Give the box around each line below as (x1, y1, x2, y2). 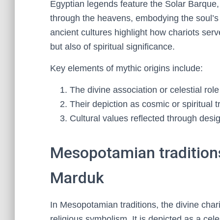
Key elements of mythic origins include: (50, 63, 203, 73)
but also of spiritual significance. (50, 42, 175, 52)
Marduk (50, 168, 104, 187)
